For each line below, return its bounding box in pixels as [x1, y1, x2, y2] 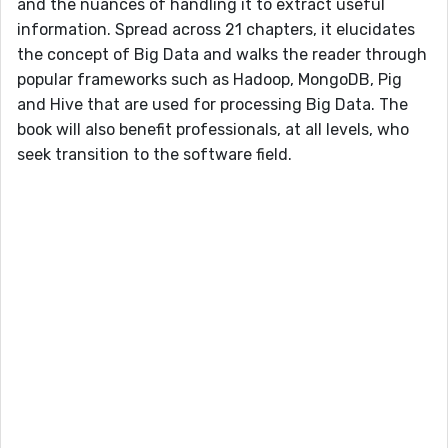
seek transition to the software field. [17, 145, 292, 165]
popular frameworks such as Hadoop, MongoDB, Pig [17, 70, 402, 90]
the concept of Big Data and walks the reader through [17, 45, 427, 65]
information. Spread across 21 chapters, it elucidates [17, 20, 415, 40]
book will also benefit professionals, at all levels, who [17, 120, 409, 140]
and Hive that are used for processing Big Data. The [17, 95, 408, 115]
